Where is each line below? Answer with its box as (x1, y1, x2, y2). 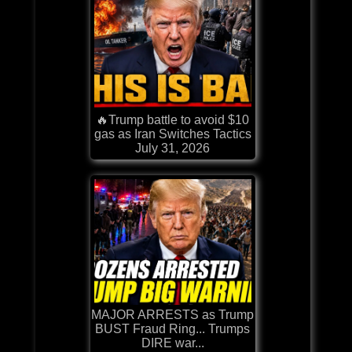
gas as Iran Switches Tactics (93, 126, 251, 141)
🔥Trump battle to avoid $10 (96, 112, 250, 126)
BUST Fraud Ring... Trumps (95, 321, 251, 335)
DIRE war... (141, 335, 204, 350)
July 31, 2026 (135, 141, 211, 155)
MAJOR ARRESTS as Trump (91, 307, 255, 321)
